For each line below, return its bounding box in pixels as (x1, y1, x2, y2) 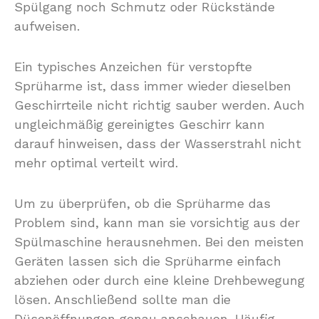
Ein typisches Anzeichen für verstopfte (14, 59, 252, 74)
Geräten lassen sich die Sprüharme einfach (14, 253, 281, 268)
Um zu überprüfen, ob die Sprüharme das (14, 196, 271, 211)
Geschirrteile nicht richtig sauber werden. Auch (14, 98, 305, 113)
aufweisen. (14, 19, 80, 33)
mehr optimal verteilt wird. (14, 155, 178, 170)
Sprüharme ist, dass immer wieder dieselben (14, 78, 291, 93)
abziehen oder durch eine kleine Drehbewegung (14, 273, 305, 288)
